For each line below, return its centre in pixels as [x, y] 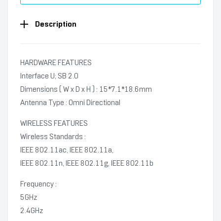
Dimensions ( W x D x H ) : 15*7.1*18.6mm [86, 89]
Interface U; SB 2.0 [49, 76]
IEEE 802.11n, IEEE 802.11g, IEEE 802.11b [87, 163]
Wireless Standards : [53, 137]
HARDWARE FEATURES [56, 63]
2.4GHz [32, 211]
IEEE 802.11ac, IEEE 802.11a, [67, 150]
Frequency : [38, 184]
